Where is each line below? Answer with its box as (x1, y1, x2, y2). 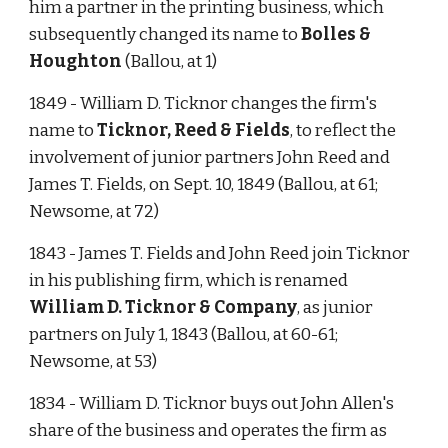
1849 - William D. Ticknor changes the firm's (29, 93, 378, 114)
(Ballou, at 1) (122, 51, 218, 72)
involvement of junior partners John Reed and (29, 147, 391, 168)
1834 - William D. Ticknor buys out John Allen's (29, 393, 395, 414)
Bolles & (301, 24, 372, 45)
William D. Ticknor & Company (29, 297, 298, 318)
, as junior (297, 297, 374, 318)
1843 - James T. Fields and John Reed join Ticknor (29, 243, 411, 264)
